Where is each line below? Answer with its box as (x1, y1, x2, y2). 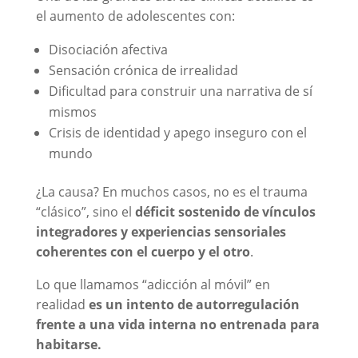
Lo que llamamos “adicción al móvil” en (35, 275, 270, 293)
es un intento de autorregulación (88, 295, 300, 313)
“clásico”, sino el (35, 202, 135, 221)
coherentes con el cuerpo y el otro (35, 242, 250, 261)
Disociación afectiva (48, 40, 168, 58)
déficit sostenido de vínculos (134, 202, 316, 221)
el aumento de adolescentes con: (35, 6, 235, 25)
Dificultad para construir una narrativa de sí (48, 82, 312, 100)
